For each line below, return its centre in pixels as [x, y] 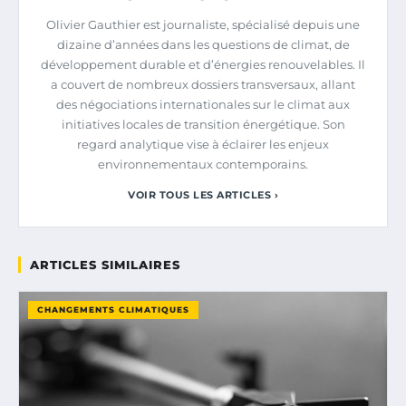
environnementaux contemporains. [203, 164]
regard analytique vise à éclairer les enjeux [203, 144]
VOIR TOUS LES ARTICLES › [203, 194]
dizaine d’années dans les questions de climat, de [203, 44]
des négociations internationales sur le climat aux [203, 104]
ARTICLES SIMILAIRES [105, 264]
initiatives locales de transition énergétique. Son [203, 124]
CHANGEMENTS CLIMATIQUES [113, 309]
